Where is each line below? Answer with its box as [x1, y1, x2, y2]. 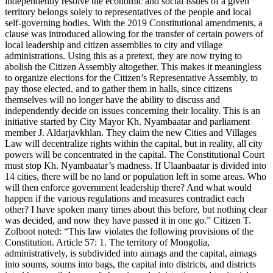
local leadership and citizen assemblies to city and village [5, 40, 222, 51]
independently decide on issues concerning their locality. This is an [5, 105, 260, 116]
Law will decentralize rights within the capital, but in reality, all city [5, 138, 263, 149]
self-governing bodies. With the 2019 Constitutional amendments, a [5, 18, 263, 29]
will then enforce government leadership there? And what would [5, 182, 252, 193]
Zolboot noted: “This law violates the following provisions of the [5, 226, 253, 237]
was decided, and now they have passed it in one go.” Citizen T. [5, 215, 251, 226]
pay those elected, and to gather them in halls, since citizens [5, 83, 232, 94]
